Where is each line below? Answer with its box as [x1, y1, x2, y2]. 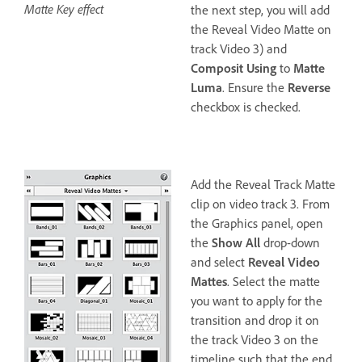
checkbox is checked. [191, 99, 301, 116]
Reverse [288, 79, 330, 96]
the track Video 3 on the [191, 331, 318, 348]
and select [191, 254, 248, 271]
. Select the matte [227, 273, 320, 290]
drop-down [260, 234, 320, 251]
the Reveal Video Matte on [191, 21, 331, 38]
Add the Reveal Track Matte [191, 176, 335, 193]
